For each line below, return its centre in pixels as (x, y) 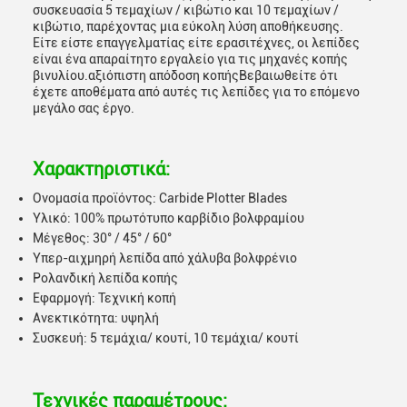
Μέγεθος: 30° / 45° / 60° (102, 238)
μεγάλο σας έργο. (84, 108)
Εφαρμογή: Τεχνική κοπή (104, 298)
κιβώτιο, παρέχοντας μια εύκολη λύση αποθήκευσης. (188, 26)
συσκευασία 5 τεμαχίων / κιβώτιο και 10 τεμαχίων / (186, 10)
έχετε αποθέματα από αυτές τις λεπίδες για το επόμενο (196, 92)
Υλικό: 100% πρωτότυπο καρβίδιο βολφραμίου (169, 218)
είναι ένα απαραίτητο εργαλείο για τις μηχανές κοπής (190, 59)
